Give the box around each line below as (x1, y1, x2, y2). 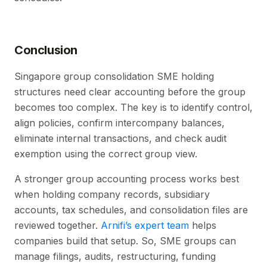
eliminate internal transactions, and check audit (14, 132, 226, 145)
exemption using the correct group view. (14, 148, 197, 160)
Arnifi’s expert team (101, 219, 189, 232)
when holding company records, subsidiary (14, 188, 210, 201)
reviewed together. (14, 219, 101, 232)
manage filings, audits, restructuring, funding (14, 250, 216, 263)
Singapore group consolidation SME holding (14, 70, 214, 83)
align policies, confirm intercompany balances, (14, 117, 225, 129)
